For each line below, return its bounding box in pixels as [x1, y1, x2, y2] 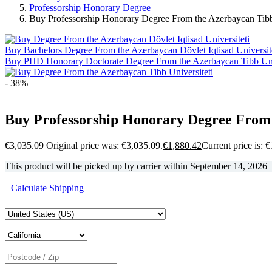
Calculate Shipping [11, 182, 84, 193]
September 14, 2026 [190, 160, 267, 171]
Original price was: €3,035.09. [46, 140, 163, 151]
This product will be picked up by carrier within [5, 160, 190, 171]
